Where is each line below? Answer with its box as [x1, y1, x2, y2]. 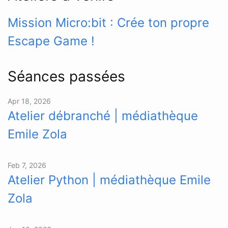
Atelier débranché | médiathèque [8, 108, 198, 124]
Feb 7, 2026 [8, 161, 46, 170]
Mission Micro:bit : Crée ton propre [8, 15, 209, 31]
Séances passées [8, 68, 125, 85]
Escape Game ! [8, 34, 95, 49]
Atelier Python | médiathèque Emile [8, 173, 211, 188]
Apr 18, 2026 [8, 97, 51, 106]
